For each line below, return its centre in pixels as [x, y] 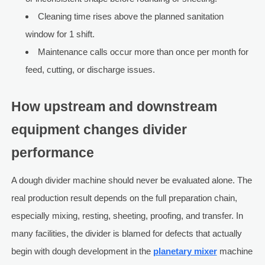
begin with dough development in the [82, 251]
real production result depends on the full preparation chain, [124, 198]
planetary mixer [185, 251]
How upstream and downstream [114, 107]
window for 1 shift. [60, 34]
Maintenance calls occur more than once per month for [143, 52]
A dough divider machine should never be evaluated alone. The [131, 180]
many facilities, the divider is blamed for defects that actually [126, 234]
